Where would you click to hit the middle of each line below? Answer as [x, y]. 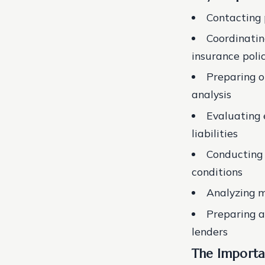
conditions [217, 171]
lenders [210, 231]
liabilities [215, 133]
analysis [211, 94]
